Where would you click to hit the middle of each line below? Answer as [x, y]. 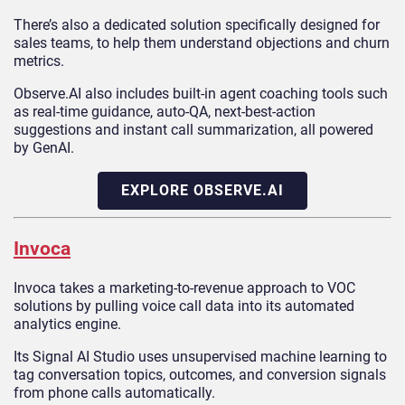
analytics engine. [67, 324]
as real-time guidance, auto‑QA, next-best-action [165, 111]
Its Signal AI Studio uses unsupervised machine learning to [200, 356]
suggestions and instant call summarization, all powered [193, 129]
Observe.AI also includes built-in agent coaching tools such [201, 93]
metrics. [39, 61]
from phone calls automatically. [114, 392]
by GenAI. [44, 147]
